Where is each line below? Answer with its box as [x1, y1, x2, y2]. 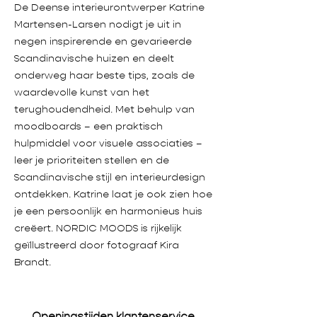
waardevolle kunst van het [14, 87, 149, 98]
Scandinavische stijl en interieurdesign [14, 172, 205, 183]
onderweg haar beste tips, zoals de [14, 70, 195, 81]
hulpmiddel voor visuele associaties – [14, 138, 202, 149]
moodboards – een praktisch [14, 121, 163, 132]
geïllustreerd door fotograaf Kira [14, 240, 179, 250]
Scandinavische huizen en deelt [14, 53, 174, 64]
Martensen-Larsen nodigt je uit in [14, 19, 181, 30]
